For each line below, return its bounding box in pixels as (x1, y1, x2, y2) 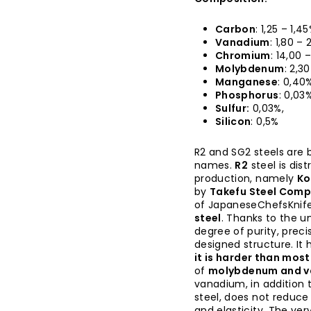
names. (194, 158, 233, 173)
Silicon (215, 115, 251, 129)
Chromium (215, 49, 271, 63)
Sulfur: (215, 101, 250, 116)
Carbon (215, 22, 256, 37)
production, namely (194, 171, 294, 186)
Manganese (215, 75, 278, 90)
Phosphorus (215, 88, 279, 103)
